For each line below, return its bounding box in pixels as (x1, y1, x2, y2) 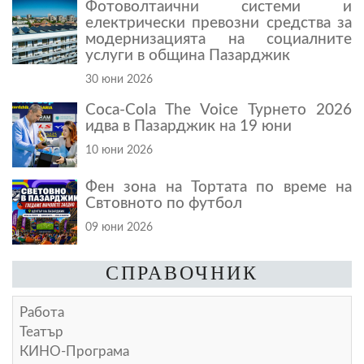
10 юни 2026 (85, 143, 153, 156)
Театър (19, 324, 63, 339)
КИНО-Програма (19, 344, 129, 358)
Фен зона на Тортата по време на (85, 179, 352, 195)
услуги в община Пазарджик (85, 47, 290, 63)
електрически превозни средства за (85, 15, 352, 31)
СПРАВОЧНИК (106, 262, 258, 284)
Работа (19, 305, 64, 319)
